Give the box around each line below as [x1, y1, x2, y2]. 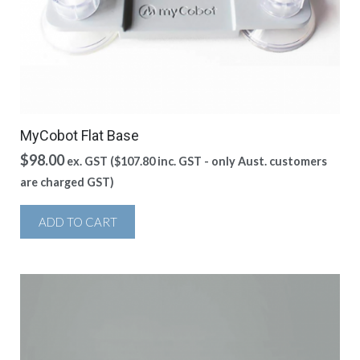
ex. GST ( [67, 154, 114, 168]
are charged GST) [20, 175, 114, 189]
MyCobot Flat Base [20, 127, 139, 144]
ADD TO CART [38, 215, 117, 229]
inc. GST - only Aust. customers [155, 154, 327, 168]
